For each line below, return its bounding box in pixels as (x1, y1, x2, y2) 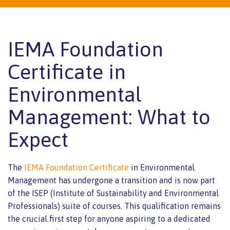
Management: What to (8, 105, 210, 128)
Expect (8, 128, 68, 151)
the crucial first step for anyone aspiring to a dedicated (8, 214, 210, 223)
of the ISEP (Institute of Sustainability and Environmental (8, 188, 219, 198)
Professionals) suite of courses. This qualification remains (8, 201, 221, 210)
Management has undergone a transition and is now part (8, 176, 215, 185)
